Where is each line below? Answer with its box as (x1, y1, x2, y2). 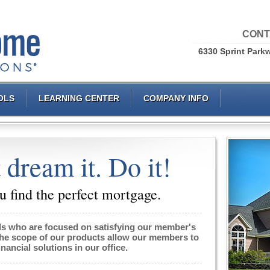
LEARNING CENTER (39, 93, 119, 103)
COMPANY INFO (143, 93, 209, 103)
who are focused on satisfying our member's (6, 222, 196, 232)
